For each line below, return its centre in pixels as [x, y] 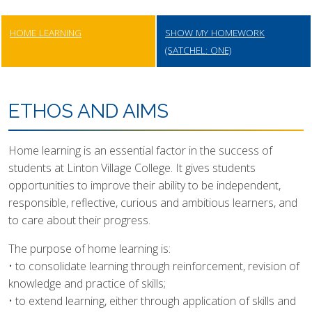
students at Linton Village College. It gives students [132, 168]
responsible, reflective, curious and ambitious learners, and [153, 203]
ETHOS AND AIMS [88, 111]
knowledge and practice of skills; [87, 283]
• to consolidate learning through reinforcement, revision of [154, 266]
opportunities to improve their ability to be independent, [145, 185]
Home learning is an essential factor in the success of [140, 150]
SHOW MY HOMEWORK [215, 32]
